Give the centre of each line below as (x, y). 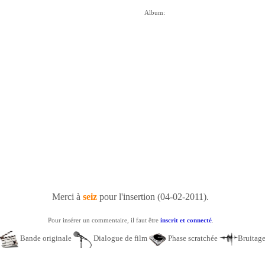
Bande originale (46, 238)
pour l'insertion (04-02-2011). (153, 197)
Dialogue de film (120, 238)
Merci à (67, 197)
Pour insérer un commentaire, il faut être (104, 220)
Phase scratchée (193, 238)
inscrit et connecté (186, 220)
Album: (154, 12)
